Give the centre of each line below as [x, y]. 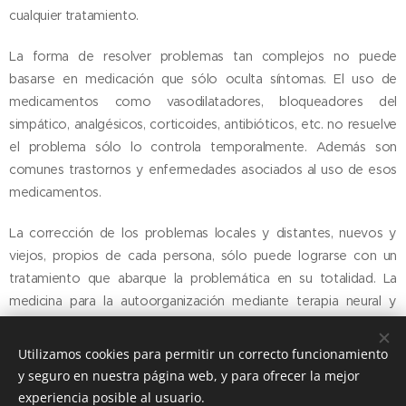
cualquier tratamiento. [74, 15]
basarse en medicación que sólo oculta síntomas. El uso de [203, 79]
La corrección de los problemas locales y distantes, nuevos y [203, 233]
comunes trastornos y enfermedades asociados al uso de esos [203, 169]
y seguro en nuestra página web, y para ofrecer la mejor [189, 376]
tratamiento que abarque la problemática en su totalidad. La [203, 278]
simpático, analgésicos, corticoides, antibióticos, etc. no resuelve [203, 124]
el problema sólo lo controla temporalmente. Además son [203, 147]
